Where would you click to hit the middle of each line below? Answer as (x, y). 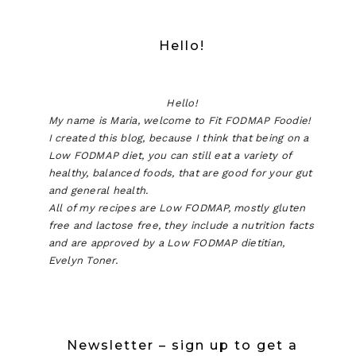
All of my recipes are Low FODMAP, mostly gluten (177, 208)
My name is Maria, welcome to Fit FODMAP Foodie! (180, 121)
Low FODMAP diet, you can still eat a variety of (170, 156)
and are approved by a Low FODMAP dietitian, (166, 243)
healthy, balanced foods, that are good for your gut (180, 173)
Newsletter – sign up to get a (182, 346)
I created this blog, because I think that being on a (178, 138)
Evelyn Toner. (83, 261)
